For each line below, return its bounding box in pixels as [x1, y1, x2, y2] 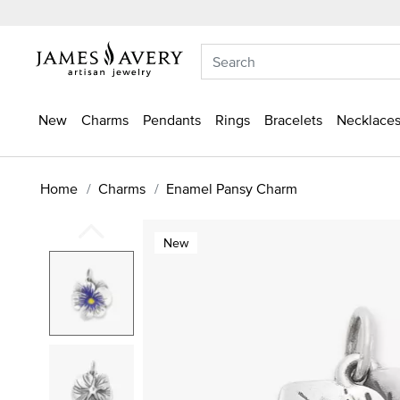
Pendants [143, 110, 201, 129]
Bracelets [264, 110, 322, 129]
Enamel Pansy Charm [166, 178, 297, 198]
